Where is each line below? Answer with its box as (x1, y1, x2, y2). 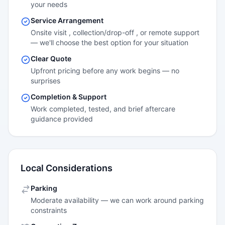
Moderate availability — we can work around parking (31, 196, 204, 204)
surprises (31, 76, 60, 85)
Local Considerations (21, 163, 113, 173)
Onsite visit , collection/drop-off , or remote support (31, 28, 199, 37)
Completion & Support (31, 92, 106, 101)
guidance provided (31, 115, 93, 123)
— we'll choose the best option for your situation (31, 38, 188, 47)
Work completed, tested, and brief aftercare (31, 104, 175, 113)
